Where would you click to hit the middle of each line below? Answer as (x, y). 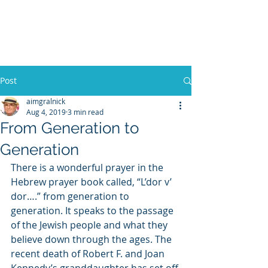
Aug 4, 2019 (46, 112)
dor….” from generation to (71, 196)
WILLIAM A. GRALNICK (97, 52)
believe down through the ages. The (92, 239)
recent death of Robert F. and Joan (89, 254)
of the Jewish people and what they (90, 225)
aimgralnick (46, 101)
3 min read (86, 112)
